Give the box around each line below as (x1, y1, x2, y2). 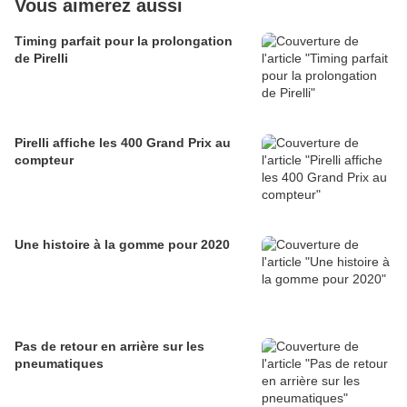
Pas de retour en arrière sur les (15, 339, 204, 354)
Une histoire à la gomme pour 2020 (15, 237, 230, 253)
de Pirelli (15, 51, 68, 66)
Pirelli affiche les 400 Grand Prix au (15, 135, 231, 151)
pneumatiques (15, 356, 104, 372)
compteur (15, 153, 74, 168)
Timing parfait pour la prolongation (15, 34, 233, 49)
